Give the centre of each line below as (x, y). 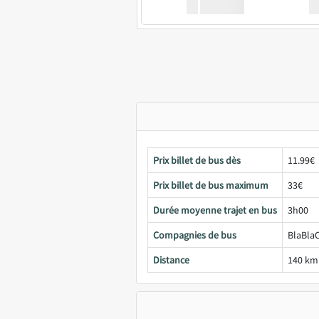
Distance (171, 260)
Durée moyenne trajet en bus (215, 210)
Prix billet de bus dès (197, 160)
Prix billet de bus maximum (211, 185)
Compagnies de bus (195, 235)
